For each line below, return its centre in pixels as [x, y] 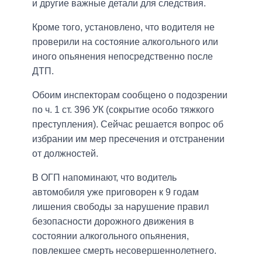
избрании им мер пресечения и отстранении [128, 139]
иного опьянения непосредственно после [123, 56]
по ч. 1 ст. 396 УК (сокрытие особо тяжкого [123, 109]
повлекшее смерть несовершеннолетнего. [124, 250]
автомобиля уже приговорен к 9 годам [116, 192]
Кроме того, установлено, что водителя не [123, 27]
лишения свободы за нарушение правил [120, 206]
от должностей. [65, 153]
